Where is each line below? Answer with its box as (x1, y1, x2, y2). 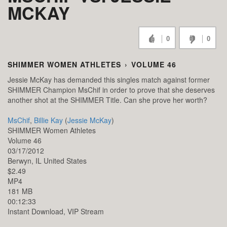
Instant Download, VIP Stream (8, 206, 104, 217)
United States (44, 156, 87, 166)
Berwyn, (8, 156, 35, 166)
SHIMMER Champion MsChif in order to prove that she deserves (8, 85, 215, 95)
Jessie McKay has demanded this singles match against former (8, 74, 210, 85)
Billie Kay (34, 115, 63, 126)
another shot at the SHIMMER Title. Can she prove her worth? (8, 95, 207, 105)
